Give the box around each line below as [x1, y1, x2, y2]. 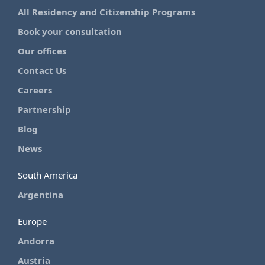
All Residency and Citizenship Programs [18, 6, 195, 18]
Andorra [18, 235, 54, 247]
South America [18, 169, 77, 182]
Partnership [18, 104, 71, 116]
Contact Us [18, 64, 66, 77]
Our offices [18, 45, 66, 57]
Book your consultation [18, 25, 122, 38]
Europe [18, 215, 47, 228]
